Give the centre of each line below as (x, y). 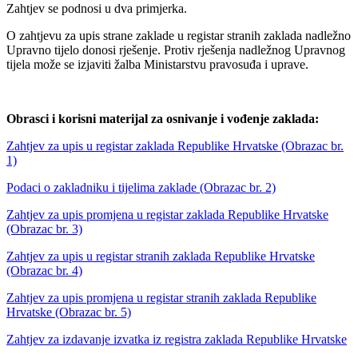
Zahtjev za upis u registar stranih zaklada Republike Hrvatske (161, 257)
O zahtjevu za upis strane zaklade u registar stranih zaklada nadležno (179, 36)
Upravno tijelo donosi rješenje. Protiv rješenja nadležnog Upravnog (176, 50)
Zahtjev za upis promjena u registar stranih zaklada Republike (161, 298)
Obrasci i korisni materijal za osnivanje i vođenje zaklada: (163, 119)
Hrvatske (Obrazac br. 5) (69, 312)
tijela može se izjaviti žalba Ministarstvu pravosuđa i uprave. (157, 65)
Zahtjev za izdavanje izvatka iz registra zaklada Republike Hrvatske (177, 340)
